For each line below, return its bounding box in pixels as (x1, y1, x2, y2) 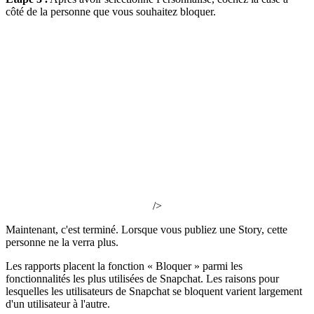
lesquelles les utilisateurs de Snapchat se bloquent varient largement (6, 285, 302, 297)
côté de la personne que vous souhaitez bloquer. (6, 5, 216, 18)
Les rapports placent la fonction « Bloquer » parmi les (6, 259, 243, 272)
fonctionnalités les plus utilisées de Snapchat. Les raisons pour (6, 272, 279, 285)
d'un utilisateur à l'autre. (6, 297, 110, 310)
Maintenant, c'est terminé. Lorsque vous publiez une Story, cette (6, 223, 287, 235)
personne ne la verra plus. (6, 235, 118, 248)
